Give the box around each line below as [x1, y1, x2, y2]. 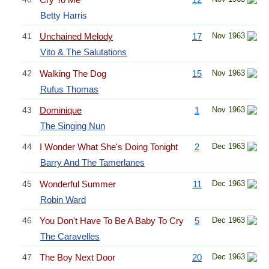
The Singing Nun [40, 120, 105, 131]
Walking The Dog [40, 68, 106, 79]
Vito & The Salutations [40, 47, 127, 58]
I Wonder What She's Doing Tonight [40, 142, 178, 153]
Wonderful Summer [40, 178, 116, 189]
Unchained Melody [40, 31, 113, 42]
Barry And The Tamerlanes [40, 157, 145, 168]
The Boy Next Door [40, 252, 115, 263]
